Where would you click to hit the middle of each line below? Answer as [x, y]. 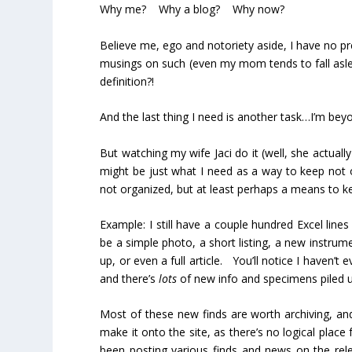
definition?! [127, 81]
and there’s [130, 278]
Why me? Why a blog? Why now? [192, 9]
